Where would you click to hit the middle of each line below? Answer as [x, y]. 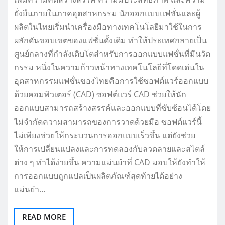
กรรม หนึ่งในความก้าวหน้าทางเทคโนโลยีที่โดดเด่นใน [109, 68]
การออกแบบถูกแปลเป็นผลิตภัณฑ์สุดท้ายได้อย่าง [98, 176]
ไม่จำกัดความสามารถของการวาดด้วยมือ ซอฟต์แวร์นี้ [108, 122]
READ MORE [44, 217]
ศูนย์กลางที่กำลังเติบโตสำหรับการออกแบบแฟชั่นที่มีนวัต [112, 54]
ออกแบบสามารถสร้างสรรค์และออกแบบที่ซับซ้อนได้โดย [113, 108]
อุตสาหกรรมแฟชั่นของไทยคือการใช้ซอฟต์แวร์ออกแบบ [111, 81]
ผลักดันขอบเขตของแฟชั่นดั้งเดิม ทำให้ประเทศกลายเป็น [110, 40]
